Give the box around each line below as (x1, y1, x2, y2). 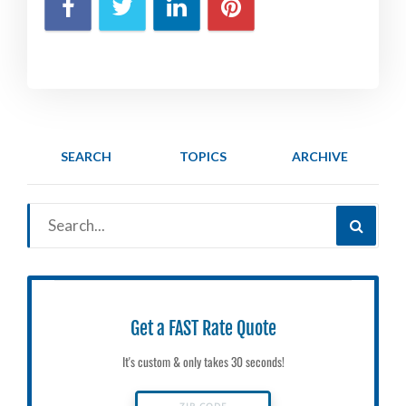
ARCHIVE (292, 149, 349, 165)
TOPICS (179, 149, 227, 165)
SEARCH (60, 149, 111, 165)
